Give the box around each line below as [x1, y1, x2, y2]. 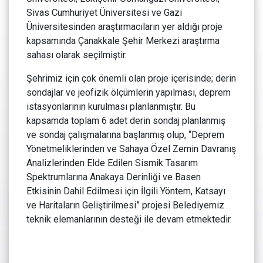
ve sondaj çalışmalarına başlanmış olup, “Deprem [26, 129, 224, 141]
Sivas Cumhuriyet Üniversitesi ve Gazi [26, 7, 182, 19]
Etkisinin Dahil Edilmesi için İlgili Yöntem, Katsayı [26, 186, 225, 197]
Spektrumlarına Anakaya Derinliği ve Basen [26, 171, 201, 183]
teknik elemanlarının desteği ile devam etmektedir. [26, 214, 232, 225]
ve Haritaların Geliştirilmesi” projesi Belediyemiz [26, 200, 224, 211]
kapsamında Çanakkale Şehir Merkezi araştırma [26, 35, 220, 47]
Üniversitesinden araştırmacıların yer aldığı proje [26, 21, 222, 33]
